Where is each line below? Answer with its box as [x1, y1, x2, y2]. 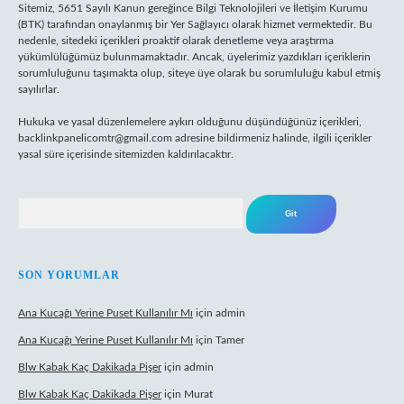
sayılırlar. [18, 84, 60, 95]
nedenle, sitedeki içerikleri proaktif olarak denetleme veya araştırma [18, 35, 334, 46]
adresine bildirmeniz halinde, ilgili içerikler [172, 133, 372, 143]
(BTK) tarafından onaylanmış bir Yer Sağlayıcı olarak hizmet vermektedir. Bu [18, 19, 372, 30]
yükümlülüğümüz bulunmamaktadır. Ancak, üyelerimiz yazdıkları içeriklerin [18, 51, 371, 62]
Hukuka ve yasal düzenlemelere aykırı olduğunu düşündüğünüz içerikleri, [18, 116, 362, 127]
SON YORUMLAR [18, 269, 120, 281]
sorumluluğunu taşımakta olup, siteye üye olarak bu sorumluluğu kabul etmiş [18, 68, 381, 78]
